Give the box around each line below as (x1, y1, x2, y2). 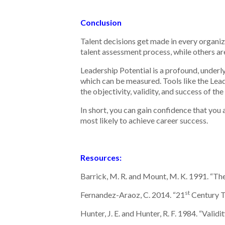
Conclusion (80, 18, 122, 27)
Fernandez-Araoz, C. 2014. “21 (80, 190, 185, 199)
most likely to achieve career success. (80, 116, 208, 125)
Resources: (80, 153, 122, 162)
